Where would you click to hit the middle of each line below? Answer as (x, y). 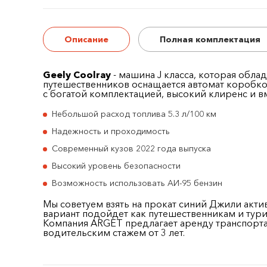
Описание (86, 39)
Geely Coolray (77, 74)
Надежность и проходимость (111, 131)
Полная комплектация (210, 39)
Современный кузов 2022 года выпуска (131, 148)
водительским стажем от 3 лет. (114, 232)
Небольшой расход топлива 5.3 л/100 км (134, 114)
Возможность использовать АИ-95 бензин (137, 183)
